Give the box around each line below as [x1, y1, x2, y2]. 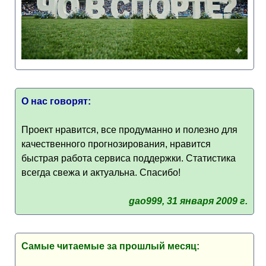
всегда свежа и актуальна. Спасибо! [21, 167, 180, 178]
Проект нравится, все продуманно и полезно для [21, 125, 237, 135]
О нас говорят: [21, 96, 91, 106]
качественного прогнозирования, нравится [21, 139, 211, 149]
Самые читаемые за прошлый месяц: [21, 241, 199, 251]
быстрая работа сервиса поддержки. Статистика [21, 153, 236, 163]
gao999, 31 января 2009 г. [129, 196, 248, 206]
